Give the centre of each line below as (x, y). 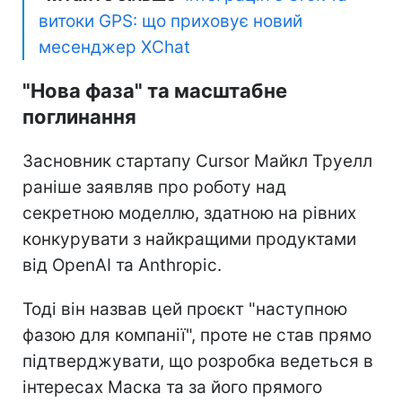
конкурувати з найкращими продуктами (189, 239)
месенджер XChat (114, 47)
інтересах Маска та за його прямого (172, 387)
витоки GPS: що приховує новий (170, 21)
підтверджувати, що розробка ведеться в (198, 361)
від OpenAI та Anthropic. (122, 265)
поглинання (79, 116)
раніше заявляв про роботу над (154, 187)
